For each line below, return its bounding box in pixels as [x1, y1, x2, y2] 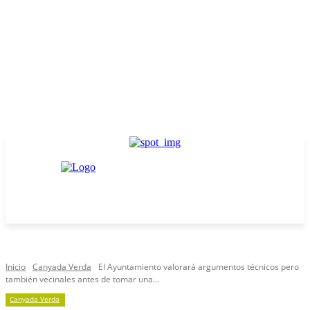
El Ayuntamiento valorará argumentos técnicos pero [98, 261, 299, 273]
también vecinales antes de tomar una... [6, 273, 159, 285]
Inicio [6, 261, 26, 273]
